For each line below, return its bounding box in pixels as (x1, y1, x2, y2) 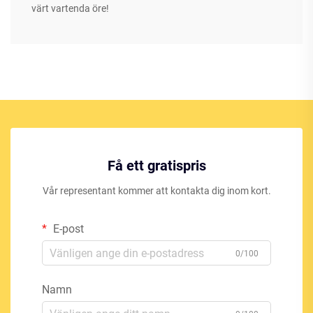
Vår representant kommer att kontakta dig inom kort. (42, 185, 271, 197)
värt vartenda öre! (31, 3, 109, 15)
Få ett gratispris (107, 157, 206, 175)
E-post (50, 222, 84, 236)
